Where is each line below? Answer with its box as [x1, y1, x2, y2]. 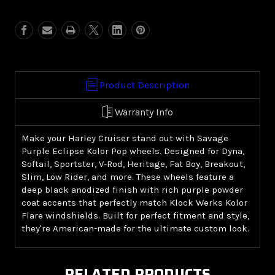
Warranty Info [115, 106, 173, 118]
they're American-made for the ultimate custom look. [21, 223, 249, 234]
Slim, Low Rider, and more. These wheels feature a [21, 171, 234, 183]
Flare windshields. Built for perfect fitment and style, [21, 210, 249, 222]
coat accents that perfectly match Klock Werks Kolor [21, 197, 247, 209]
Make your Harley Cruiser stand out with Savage [21, 133, 228, 144]
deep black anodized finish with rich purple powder [21, 184, 243, 196]
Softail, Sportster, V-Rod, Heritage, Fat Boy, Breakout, [21, 158, 245, 170]
